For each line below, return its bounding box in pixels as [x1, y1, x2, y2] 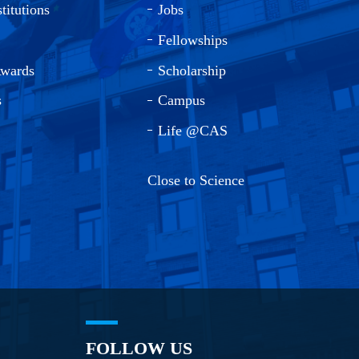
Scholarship [158, 62, 226, 79]
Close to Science [147, 172, 244, 189]
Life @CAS [158, 123, 228, 139]
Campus [158, 92, 205, 109]
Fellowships [158, 31, 228, 48]
